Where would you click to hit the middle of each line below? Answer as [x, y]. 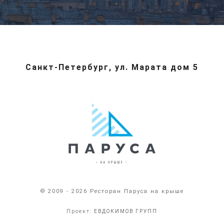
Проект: [80, 211]
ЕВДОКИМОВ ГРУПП [126, 211]
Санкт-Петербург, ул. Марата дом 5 [112, 67]
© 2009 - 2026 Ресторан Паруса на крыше [112, 191]
